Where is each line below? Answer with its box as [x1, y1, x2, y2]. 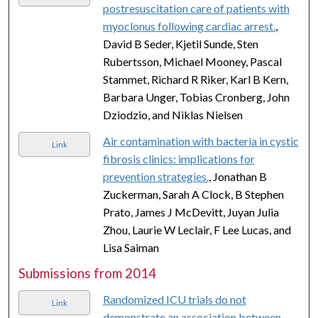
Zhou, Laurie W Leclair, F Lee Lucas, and [102, 222, 291, 236]
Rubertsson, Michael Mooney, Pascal [102, 54, 282, 68]
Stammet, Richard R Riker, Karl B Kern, [102, 72, 288, 86]
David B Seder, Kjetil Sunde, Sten [102, 36, 258, 50]
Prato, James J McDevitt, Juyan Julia [102, 204, 279, 219]
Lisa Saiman [102, 240, 159, 254]
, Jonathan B [208, 169, 267, 183]
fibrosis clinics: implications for [102, 151, 255, 165]
